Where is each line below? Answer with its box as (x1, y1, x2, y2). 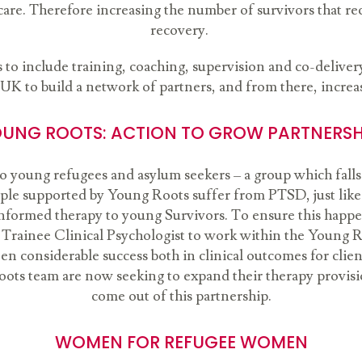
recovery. (150, 20, 212, 40)
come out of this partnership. (90, 286, 271, 305)
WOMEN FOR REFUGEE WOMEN (54, 330, 308, 354)
